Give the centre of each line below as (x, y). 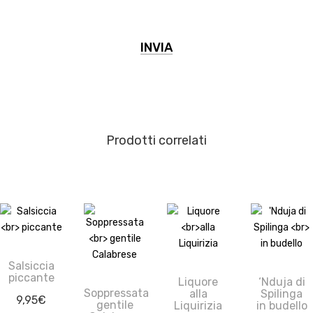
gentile (115, 305)
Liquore (198, 282)
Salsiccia (31, 265)
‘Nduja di (282, 282)
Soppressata (116, 293)
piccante (31, 277)
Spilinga (282, 293)
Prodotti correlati (156, 140)
